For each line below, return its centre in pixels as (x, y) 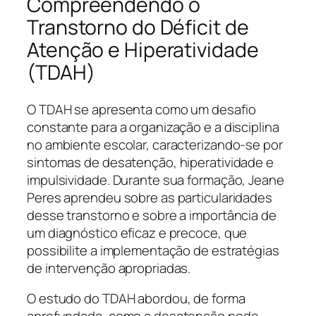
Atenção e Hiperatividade (143, 50)
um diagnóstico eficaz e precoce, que (137, 232)
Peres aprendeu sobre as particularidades (150, 197)
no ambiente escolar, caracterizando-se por (155, 144)
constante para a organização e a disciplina (153, 127)
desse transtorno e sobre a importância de (152, 215)
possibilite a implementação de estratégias (153, 250)
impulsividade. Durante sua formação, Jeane (156, 180)
